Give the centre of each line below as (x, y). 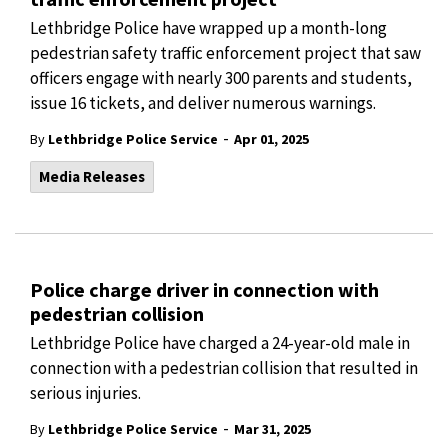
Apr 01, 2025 (271, 139)
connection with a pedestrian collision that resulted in (224, 368)
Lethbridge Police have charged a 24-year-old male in (220, 343)
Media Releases (92, 176)
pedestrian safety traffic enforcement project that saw (225, 53)
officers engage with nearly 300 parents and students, (221, 78)
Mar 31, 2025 (272, 429)
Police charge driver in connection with (204, 289)
